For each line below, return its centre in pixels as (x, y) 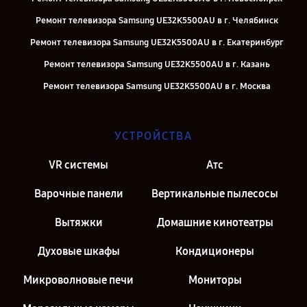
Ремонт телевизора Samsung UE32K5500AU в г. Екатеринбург (157, 43)
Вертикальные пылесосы (215, 194)
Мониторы (215, 280)
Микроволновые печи (78, 280)
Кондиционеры (215, 251)
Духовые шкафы (78, 251)
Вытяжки (78, 223)
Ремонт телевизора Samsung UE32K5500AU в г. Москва (157, 87)
